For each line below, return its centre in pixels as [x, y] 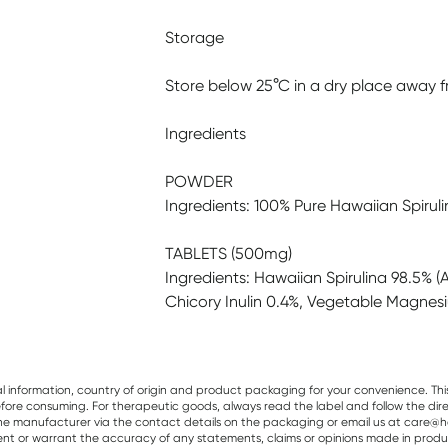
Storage [194, 37]
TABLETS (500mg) [228, 253]
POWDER [198, 181]
